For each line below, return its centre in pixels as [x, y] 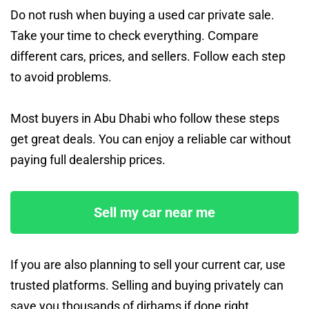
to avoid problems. [61, 77]
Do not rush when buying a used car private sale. [142, 14]
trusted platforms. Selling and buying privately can [147, 285]
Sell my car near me [154, 212]
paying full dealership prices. [88, 159]
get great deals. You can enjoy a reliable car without [151, 139]
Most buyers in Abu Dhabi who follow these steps [145, 118]
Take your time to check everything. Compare [134, 35]
